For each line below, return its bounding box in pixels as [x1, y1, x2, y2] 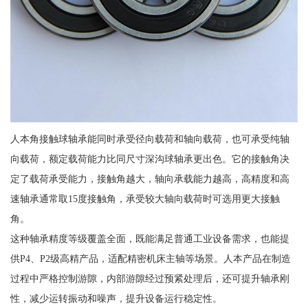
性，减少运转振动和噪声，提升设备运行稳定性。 [10, 293, 222, 305]
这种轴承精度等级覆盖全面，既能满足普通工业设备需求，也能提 [10, 233, 289, 245]
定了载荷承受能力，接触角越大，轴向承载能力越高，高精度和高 [10, 173, 289, 185]
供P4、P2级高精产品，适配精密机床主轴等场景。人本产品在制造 [10, 253, 291, 265]
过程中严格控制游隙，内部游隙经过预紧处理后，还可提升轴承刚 [10, 273, 289, 285]
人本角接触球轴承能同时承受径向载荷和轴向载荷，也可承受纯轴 [10, 133, 289, 145]
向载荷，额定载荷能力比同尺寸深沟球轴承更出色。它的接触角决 [10, 153, 289, 165]
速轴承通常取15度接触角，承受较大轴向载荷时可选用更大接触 [10, 193, 280, 205]
